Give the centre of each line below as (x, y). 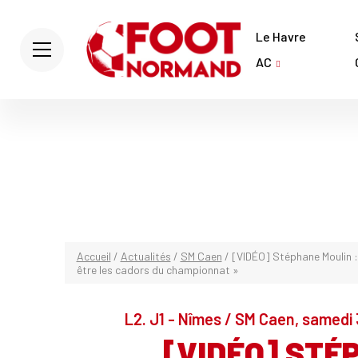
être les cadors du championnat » (157, 270)
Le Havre (281, 36)
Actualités (145, 256)
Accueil (93, 256)
